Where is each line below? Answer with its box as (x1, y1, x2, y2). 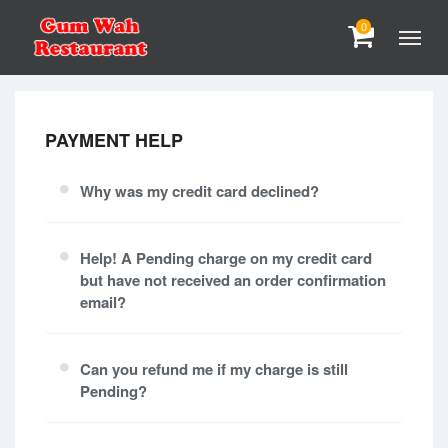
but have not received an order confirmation (80, 269, 386, 291)
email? (80, 291, 126, 313)
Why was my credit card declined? (80, 180, 319, 202)
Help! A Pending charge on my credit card (80, 247, 372, 269)
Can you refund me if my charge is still (80, 358, 348, 380)
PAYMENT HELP (45, 127, 183, 153)
